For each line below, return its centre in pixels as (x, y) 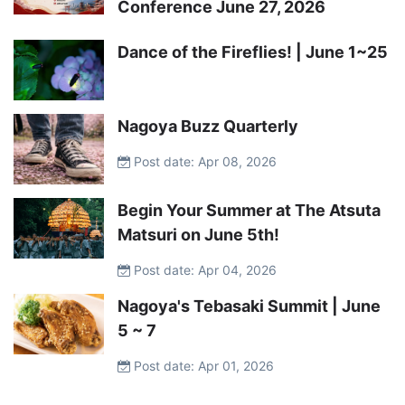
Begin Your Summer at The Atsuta (249, 211)
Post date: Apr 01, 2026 (202, 366)
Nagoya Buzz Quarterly (208, 126)
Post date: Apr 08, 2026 (203, 161)
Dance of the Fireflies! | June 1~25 (253, 52)
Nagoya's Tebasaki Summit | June (249, 306)
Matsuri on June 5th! (198, 235)
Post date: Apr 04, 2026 (203, 270)
